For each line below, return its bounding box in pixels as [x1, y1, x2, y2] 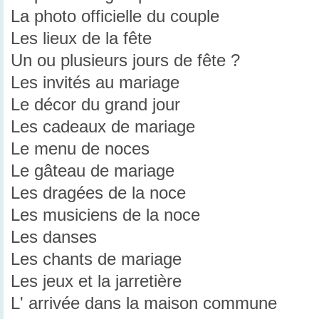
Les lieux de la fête [11, 29, 152, 48]
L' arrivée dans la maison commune [11, 294, 277, 313]
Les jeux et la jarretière [11, 272, 182, 291]
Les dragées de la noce [11, 184, 186, 203]
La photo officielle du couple [11, 7, 219, 26]
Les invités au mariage [11, 73, 179, 93]
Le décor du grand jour [11, 95, 180, 115]
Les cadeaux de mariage [11, 117, 195, 137]
